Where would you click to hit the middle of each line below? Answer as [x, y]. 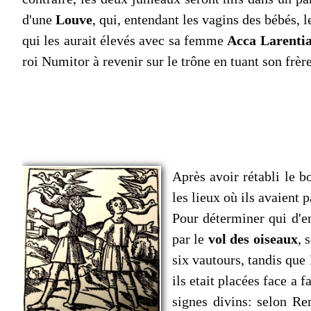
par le [190, 239]
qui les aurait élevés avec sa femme [125, 41]
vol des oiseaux [253, 239]
